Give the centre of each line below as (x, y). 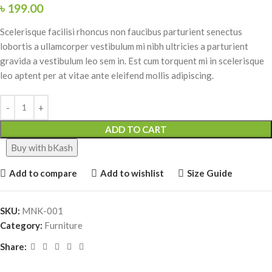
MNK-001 (42, 210)
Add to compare (43, 173)
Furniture (63, 225)
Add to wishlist (132, 173)
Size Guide (209, 173)
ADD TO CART (136, 129)
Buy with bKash (42, 147)
